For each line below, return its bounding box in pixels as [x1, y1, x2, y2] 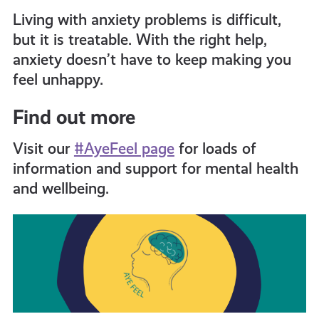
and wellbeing [12, 179, 105, 198]
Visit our [12, 140, 74, 158]
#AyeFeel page [73, 140, 174, 158]
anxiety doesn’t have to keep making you [12, 51, 291, 69]
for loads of [174, 140, 256, 158]
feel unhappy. [12, 70, 103, 89]
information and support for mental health [12, 159, 298, 178]
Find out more [12, 105, 135, 130]
